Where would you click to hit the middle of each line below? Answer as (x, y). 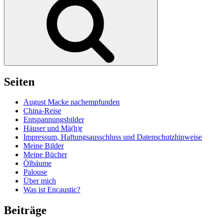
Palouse (35, 172)
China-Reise (42, 111)
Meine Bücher (45, 155)
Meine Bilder (44, 146)
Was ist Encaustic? (52, 190)
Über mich (40, 181)
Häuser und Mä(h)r (53, 128)
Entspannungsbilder (54, 120)
